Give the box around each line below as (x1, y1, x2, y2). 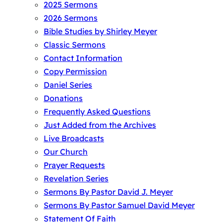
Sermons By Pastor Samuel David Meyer (44, 200, 195, 211)
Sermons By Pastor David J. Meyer (44, 187, 173, 197)
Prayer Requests (44, 160, 105, 170)
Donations (44, 93, 83, 104)
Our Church (44, 147, 88, 157)
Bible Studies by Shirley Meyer (44, 26, 157, 37)
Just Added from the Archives (44, 120, 156, 130)
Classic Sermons (44, 40, 106, 50)
